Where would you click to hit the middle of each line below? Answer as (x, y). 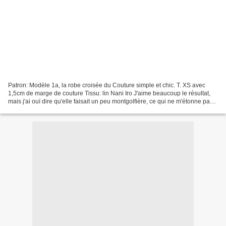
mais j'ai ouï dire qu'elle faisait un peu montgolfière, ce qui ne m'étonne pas (110, 101)
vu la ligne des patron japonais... (52, 109)
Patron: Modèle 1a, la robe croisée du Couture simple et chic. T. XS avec (107, 85)
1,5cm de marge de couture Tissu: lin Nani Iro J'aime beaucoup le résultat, (109, 93)
